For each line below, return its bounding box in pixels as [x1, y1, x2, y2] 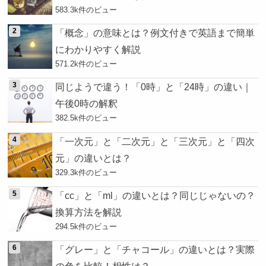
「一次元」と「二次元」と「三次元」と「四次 [55, 135, 255, 147]
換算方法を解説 [55, 207, 122, 218]
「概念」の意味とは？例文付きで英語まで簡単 [55, 27, 255, 39]
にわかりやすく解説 [55, 44, 141, 55]
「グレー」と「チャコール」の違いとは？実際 [55, 244, 255, 255]
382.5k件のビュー [55, 113, 118, 123]
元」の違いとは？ [55, 152, 132, 163]
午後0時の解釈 [55, 98, 118, 109]
